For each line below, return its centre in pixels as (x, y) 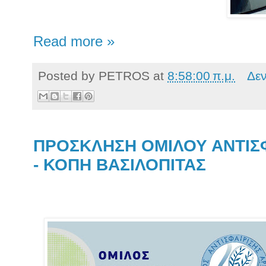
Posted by (68, 75)
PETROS (124, 75)
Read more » (74, 41)
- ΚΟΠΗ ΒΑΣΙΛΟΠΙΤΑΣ (120, 165)
